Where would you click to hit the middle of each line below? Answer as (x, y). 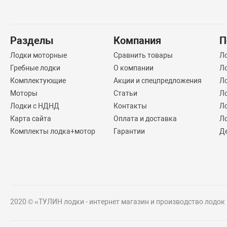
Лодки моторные (39, 55)
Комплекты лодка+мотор (53, 131)
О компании (133, 68)
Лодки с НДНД (35, 106)
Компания (137, 41)
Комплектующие (38, 81)
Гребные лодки (35, 68)
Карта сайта (31, 119)
